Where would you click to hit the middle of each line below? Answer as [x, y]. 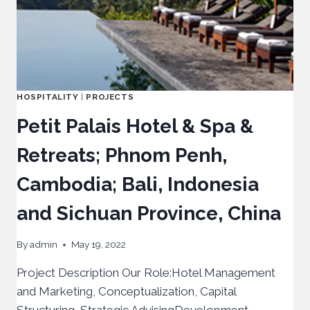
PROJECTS [110, 97]
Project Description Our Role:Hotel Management [146, 273]
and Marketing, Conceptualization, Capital [126, 292]
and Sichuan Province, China [149, 213]
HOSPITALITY [48, 97]
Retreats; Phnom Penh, [122, 155]
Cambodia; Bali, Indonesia [138, 184]
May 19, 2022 [99, 245]
